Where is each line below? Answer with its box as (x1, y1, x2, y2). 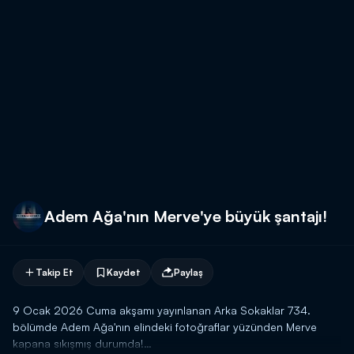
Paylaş (174, 265, 203, 278)
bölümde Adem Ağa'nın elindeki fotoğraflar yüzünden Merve (13, 320, 317, 333)
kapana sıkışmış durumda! (13, 337, 144, 350)
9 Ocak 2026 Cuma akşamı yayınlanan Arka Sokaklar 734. (13, 303, 311, 317)
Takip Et (36, 265, 73, 278)
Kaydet (107, 265, 141, 278)
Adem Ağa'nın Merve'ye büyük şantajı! (44, 206, 327, 226)
